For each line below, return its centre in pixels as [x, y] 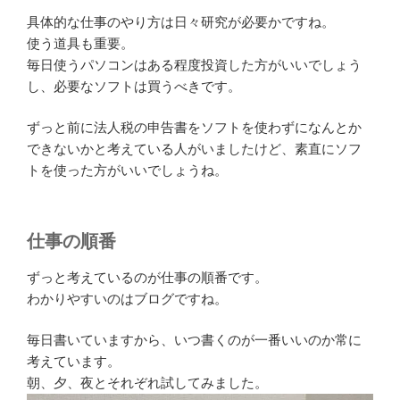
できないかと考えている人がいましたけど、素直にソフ [194, 149]
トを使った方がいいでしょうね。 [127, 171]
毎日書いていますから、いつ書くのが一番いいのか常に [194, 340]
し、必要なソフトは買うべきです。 [134, 86]
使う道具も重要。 [80, 43]
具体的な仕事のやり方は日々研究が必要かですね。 [181, 21]
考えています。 [74, 362]
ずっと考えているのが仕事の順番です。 [147, 277]
